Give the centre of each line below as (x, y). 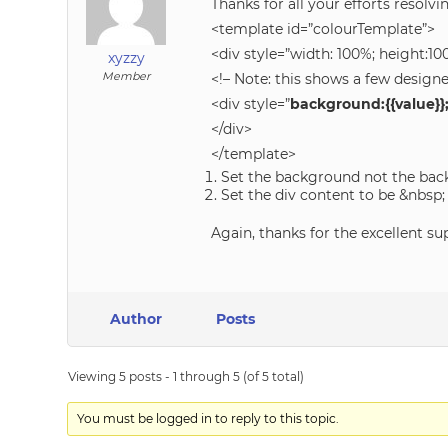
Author (136, 319)
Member (126, 76)
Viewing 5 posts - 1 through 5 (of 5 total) (186, 376)
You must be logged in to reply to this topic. (208, 418)
